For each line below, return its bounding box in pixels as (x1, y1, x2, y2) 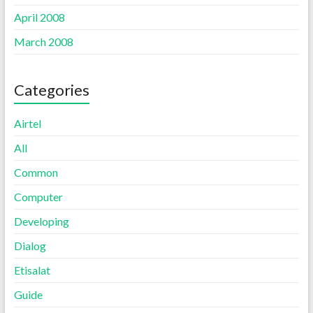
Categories (13, 80, 89, 99)
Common (13, 165, 58, 179)
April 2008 (13, 10, 65, 24)
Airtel (13, 116, 41, 130)
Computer (13, 189, 63, 203)
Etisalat (13, 263, 50, 277)
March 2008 (13, 34, 73, 48)
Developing (13, 214, 69, 228)
